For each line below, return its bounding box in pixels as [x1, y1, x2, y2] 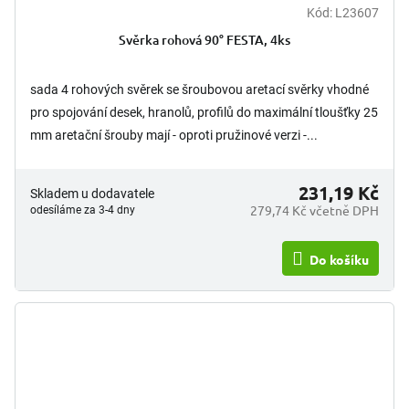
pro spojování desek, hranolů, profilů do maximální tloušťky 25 [30, 105, 378, 121]
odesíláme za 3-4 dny [30, 204, 135, 217]
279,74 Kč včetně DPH [250, 202, 379, 219]
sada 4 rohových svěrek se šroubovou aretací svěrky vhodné [30, 82, 369, 98]
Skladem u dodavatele [30, 186, 154, 202]
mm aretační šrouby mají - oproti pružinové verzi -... [30, 128, 318, 143]
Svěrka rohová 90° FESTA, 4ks [119, 31, 290, 49]
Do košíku [309, 251, 369, 268]
